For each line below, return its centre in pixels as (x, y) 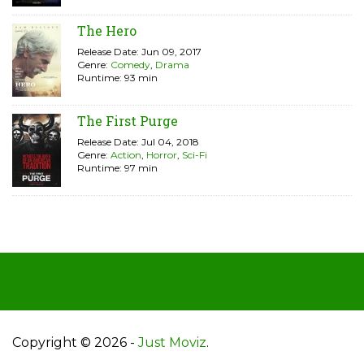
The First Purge (128, 121)
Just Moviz (172, 343)
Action (126, 155)
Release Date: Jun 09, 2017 (139, 52)
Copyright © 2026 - (75, 343)
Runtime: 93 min (117, 78)
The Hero (107, 31)
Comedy (130, 65)
